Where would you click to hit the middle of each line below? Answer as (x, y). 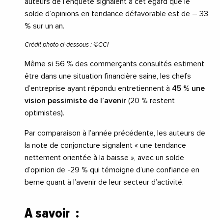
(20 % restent (151, 101)
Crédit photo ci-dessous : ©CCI (67, 45)
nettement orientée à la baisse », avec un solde (104, 158)
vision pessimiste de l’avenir (75, 101)
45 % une (188, 89)
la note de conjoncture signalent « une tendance (105, 146)
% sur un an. (44, 26)
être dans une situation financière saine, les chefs (108, 76)
